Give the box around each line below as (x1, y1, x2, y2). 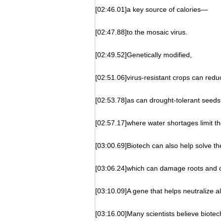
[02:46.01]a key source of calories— (95, 5, 208, 13)
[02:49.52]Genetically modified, (95, 51, 192, 59)
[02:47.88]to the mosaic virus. (95, 28, 187, 36)
